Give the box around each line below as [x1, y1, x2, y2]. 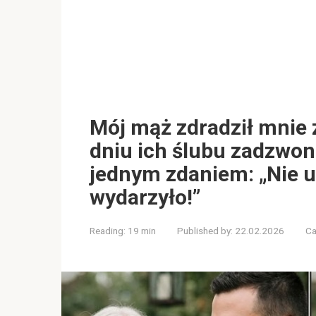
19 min [126, 224, 156, 236]
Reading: [90, 224, 126, 236]
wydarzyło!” [90, 184, 200, 209]
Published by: [177, 224, 233, 236]
